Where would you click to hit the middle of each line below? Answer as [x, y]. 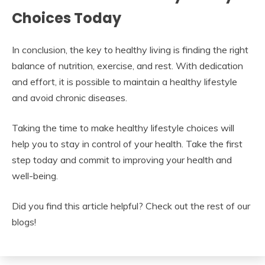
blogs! [24, 222]
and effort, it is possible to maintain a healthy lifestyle [125, 81]
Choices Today [67, 18]
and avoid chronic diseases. [70, 97]
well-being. [35, 175]
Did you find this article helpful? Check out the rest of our [131, 206]
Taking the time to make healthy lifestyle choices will [123, 127]
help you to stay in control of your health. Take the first [127, 143]
